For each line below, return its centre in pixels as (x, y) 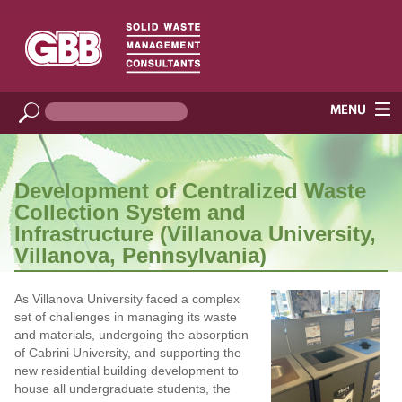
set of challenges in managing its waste (125, 316)
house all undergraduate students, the (122, 388)
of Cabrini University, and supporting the (127, 352)
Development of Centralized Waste (190, 190)
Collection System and (130, 212)
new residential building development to (126, 370)
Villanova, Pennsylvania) (140, 255)
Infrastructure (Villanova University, (195, 233)
